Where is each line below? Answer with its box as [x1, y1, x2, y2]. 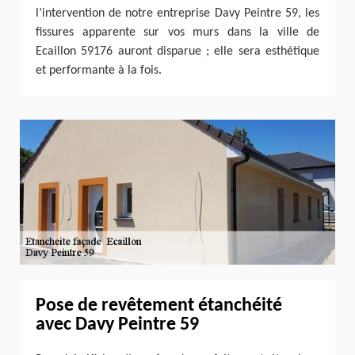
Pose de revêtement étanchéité [36, 296, 282, 315]
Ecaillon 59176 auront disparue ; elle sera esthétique [36, 45, 319, 59]
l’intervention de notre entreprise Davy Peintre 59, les [36, 7, 319, 21]
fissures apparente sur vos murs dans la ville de [36, 26, 319, 40]
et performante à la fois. [36, 64, 162, 78]
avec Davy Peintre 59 [36, 315, 199, 334]
